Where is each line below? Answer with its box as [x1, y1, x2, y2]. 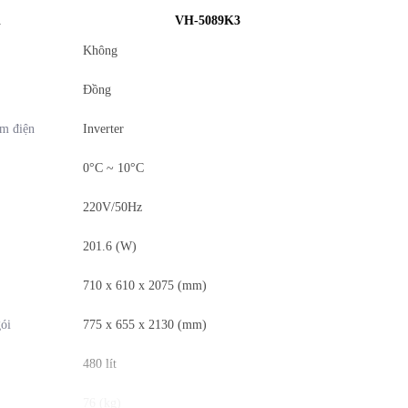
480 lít [83, 357, 117, 371]
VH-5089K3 [174, 14, 240, 27]
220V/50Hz [83, 200, 142, 214]
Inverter [83, 122, 124, 136]
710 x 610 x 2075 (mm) [83, 279, 207, 292]
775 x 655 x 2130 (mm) [83, 318, 207, 331]
